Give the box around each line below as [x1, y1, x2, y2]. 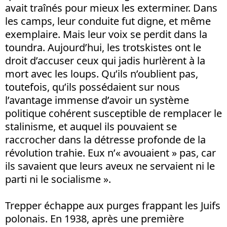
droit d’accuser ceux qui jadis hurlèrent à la [5, 54, 205, 67]
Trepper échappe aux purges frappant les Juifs [5, 199, 220, 212]
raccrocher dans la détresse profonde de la [5, 133, 206, 146]
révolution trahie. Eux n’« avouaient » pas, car [5, 146, 216, 160]
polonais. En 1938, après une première [5, 212, 184, 225]
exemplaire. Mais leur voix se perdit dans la [5, 27, 207, 41]
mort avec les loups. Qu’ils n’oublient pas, [5, 67, 198, 81]
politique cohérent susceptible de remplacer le [5, 106, 222, 120]
